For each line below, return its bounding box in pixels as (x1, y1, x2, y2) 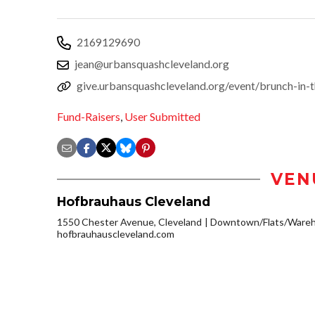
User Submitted (124, 110, 200, 124)
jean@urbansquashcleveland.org (75, 56, 229, 70)
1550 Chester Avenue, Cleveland (57, 216, 202, 229)
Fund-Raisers (57, 110, 120, 124)
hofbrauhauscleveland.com (57, 228, 174, 240)
